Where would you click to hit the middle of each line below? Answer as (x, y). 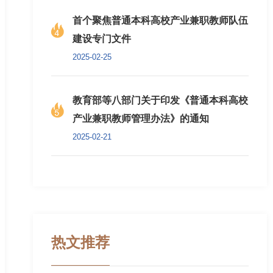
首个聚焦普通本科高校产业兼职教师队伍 (161, 20)
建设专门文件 (102, 39)
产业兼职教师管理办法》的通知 (141, 119)
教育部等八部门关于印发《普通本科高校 (161, 100)
